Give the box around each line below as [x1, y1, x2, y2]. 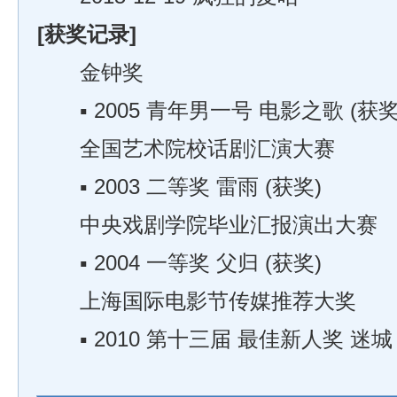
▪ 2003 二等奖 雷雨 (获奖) [37, 175, 322, 198]
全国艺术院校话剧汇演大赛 [37, 137, 335, 160]
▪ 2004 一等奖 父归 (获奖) [37, 252, 322, 275]
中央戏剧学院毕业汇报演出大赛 [37, 214, 378, 237]
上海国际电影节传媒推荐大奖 [37, 290, 356, 313]
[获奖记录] [37, 23, 136, 46]
